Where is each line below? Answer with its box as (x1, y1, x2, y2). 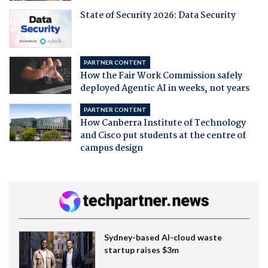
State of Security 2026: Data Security (80, 8, 236, 23)
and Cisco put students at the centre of (80, 129, 246, 143)
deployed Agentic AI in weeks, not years (80, 81, 249, 96)
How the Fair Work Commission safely (80, 69, 242, 83)
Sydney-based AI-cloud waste (103, 232, 222, 242)
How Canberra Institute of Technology (80, 116, 246, 130)
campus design (80, 141, 143, 156)
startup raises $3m (103, 244, 179, 255)
